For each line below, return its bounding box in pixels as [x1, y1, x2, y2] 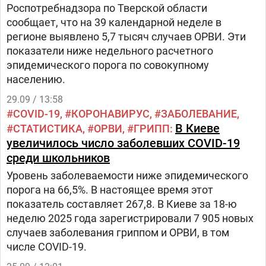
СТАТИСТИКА [13, 122, 83, 135]
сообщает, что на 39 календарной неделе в [7, 16, 221, 28]
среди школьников [7, 151, 110, 165]
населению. [7, 73, 65, 85]
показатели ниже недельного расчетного [7, 45, 213, 57]
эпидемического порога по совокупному [7, 59, 209, 71]
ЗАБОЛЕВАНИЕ [161, 107, 237, 120]
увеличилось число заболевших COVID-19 [7, 136, 240, 150]
